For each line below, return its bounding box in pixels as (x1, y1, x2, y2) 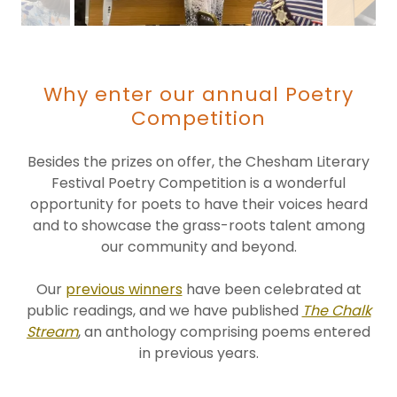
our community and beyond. (100, 237, 297, 257)
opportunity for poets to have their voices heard (29, 194, 368, 214)
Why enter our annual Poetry (43, 81, 354, 108)
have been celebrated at (182, 279, 362, 300)
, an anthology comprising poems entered (78, 322, 370, 342)
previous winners (65, 279, 183, 300)
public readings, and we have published (26, 300, 302, 321)
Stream (27, 322, 78, 342)
